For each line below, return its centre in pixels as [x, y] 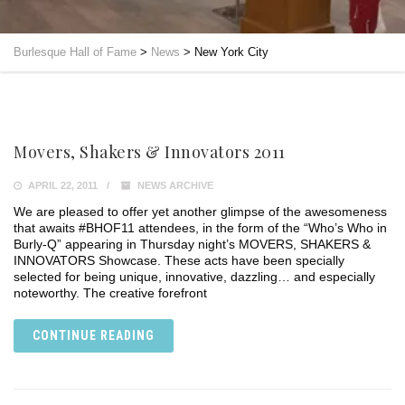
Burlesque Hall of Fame [75, 52]
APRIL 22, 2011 [61, 185]
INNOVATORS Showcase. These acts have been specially [179, 260]
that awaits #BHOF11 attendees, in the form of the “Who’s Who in [200, 228]
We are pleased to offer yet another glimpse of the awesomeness [200, 212]
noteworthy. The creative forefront [110, 293]
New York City [231, 52]
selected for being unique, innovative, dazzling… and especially [194, 277]
